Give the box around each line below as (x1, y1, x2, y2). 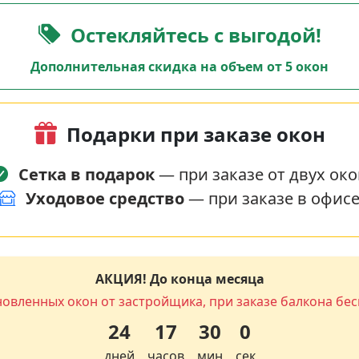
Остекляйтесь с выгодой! (70, 21, 321, 48)
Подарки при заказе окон (66, 120, 325, 147)
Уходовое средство (26, 187, 184, 209)
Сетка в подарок (18, 163, 155, 185)
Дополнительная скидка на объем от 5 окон (30, 57, 329, 75)
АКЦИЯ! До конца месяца (95, 269, 264, 288)
